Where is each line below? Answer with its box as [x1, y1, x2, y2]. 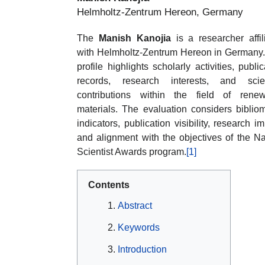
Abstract [118, 201, 152, 211]
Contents [88, 180, 130, 190]
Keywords [118, 222, 160, 233]
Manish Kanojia [98, 33, 171, 44]
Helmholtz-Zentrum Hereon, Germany [77, 7, 243, 18]
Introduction [118, 244, 167, 255]
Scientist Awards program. [77, 147, 186, 157]
